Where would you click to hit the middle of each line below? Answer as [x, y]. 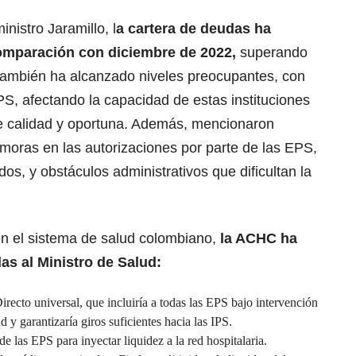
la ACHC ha [257, 239]
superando [274, 53]
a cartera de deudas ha [193, 29]
